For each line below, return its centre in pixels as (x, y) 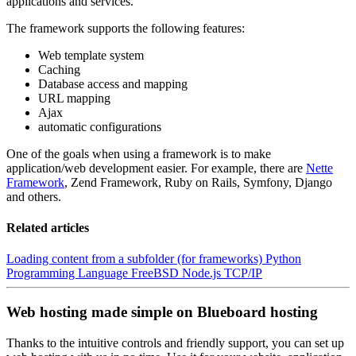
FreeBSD (157, 273)
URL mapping (74, 98)
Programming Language (69, 273)
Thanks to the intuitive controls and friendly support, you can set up (175, 342)
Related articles (48, 228)
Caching (59, 69)
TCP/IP (243, 273)
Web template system (91, 55)
